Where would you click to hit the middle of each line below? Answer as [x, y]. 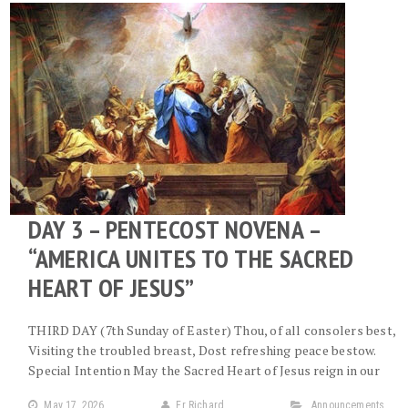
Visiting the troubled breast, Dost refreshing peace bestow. [202, 350]
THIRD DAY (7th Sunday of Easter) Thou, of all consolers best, [212, 330]
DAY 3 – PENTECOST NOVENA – [174, 229]
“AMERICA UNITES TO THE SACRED [191, 258]
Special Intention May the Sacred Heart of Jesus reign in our [204, 370]
